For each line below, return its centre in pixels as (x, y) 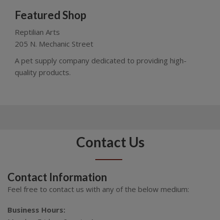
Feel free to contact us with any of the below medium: (98, 189)
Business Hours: (36, 209)
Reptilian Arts (37, 32)
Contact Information (57, 177)
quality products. (43, 72)
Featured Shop (51, 15)
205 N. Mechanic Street (54, 43)
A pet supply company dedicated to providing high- (101, 60)
